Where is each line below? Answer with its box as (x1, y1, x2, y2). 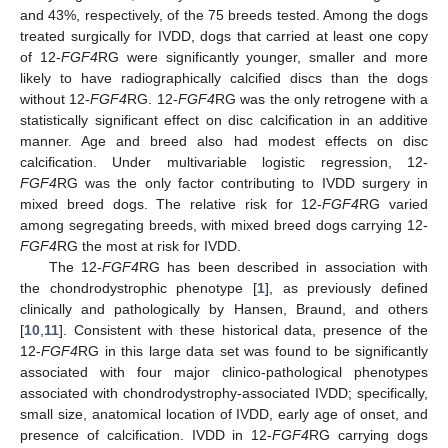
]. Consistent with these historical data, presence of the (59, 322, 428, 339)
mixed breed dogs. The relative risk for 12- (20, 196, 323, 213)
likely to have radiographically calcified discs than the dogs (20, 70, 428, 87)
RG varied (359, 196, 428, 213)
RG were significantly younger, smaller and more (97, 49, 429, 66)
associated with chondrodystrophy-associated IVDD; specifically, (20, 385, 428, 402)
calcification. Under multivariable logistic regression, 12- (20, 154, 428, 171)
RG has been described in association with (138, 259, 428, 276)
